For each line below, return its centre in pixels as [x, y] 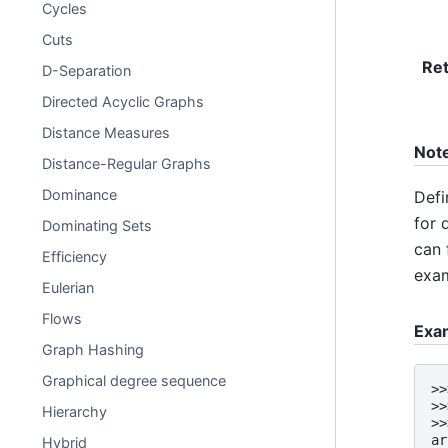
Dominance [80, 194]
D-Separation [87, 70]
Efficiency [75, 256]
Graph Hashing [93, 349]
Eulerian [68, 287]
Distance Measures [106, 132]
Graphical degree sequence [134, 380]
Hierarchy [75, 411]
